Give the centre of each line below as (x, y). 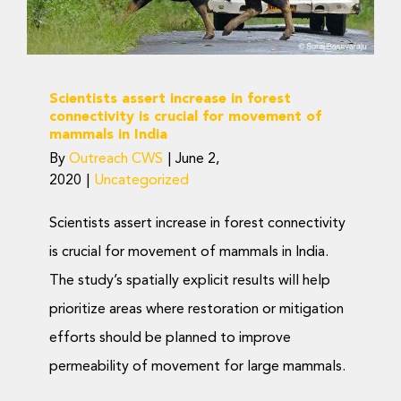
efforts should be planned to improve (170, 339)
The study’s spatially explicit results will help (190, 282)
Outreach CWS (116, 160)
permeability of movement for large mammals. (197, 367)
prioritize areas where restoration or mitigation (196, 310)
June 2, (197, 160)
